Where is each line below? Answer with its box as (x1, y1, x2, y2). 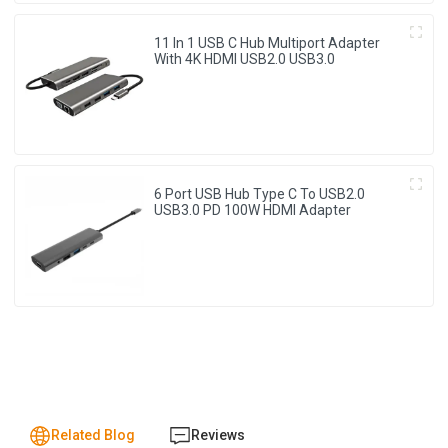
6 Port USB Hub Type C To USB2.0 (154, 186, 366, 203)
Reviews (190, 427, 245, 444)
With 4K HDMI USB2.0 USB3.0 (154, 51, 336, 67)
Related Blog (50, 427, 135, 444)
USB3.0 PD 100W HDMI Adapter (154, 202, 352, 219)
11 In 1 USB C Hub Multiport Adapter (154, 35, 381, 51)
